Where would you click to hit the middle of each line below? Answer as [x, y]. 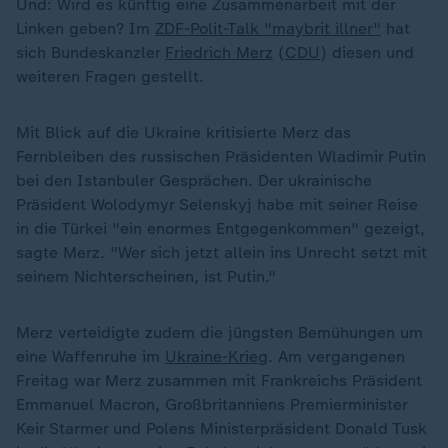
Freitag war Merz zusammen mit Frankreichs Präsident [219, 380]
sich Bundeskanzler [90, 52]
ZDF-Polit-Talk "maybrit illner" [268, 28]
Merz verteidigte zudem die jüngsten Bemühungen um [219, 332]
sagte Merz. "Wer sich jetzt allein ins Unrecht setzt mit [221, 252]
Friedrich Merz [219, 52]
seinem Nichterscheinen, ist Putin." [146, 276]
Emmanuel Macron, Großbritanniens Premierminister [211, 404]
